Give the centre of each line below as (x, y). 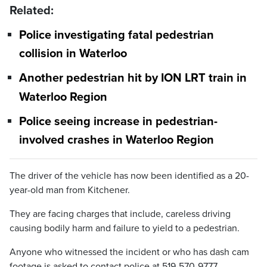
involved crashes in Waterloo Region (117, 140)
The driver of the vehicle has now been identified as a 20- (129, 176)
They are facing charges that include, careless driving (120, 214)
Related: (32, 11)
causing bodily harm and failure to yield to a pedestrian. (125, 229)
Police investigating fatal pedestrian (117, 35)
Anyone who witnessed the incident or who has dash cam (129, 252)
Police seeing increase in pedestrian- (118, 121)
